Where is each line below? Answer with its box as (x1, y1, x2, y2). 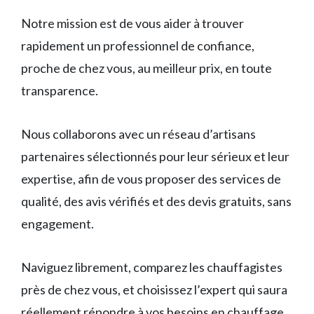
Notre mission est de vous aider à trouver (21, 15, 244, 31)
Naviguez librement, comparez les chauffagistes (21, 259, 282, 275)
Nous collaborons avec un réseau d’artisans (21, 125, 256, 142)
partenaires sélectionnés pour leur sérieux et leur (21, 148, 289, 164)
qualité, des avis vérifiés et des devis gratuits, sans (21, 193, 292, 209)
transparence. (21, 82, 98, 98)
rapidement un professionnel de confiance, (21, 37, 254, 53)
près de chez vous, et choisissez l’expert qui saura (21, 281, 287, 297)
